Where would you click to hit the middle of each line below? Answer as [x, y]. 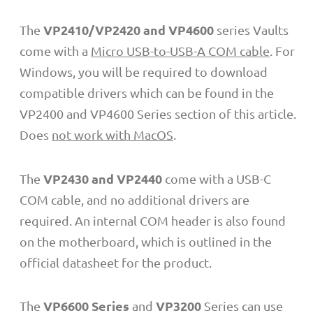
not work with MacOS [112, 135]
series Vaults [251, 30]
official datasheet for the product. [116, 262]
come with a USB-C [218, 178]
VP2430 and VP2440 [104, 178]
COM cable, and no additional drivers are [134, 199]
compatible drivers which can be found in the [147, 93]
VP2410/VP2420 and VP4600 [129, 30]
